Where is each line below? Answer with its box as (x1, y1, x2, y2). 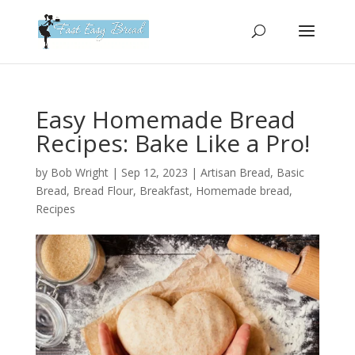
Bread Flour (72, 183, 133, 198)
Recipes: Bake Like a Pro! (35, 127, 310, 159)
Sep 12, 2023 (120, 165, 188, 180)
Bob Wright (50, 165, 109, 180)
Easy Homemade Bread (35, 103, 296, 136)
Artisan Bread (200, 165, 270, 180)
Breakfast (139, 183, 189, 198)
